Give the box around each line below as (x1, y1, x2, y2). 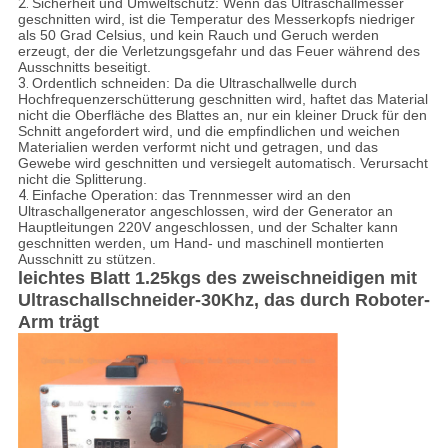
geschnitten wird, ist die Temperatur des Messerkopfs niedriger (17, 11, 415, 28)
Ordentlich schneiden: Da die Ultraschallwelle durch (31, 75, 357, 92)
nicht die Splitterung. (17, 171, 147, 188)
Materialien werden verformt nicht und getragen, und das (17, 139, 378, 156)
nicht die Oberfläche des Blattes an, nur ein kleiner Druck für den (17, 107, 427, 124)
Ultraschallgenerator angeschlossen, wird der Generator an (17, 203, 393, 220)
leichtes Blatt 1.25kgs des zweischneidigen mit (17, 268, 417, 289)
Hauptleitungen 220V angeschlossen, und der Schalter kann (17, 219, 398, 236)
